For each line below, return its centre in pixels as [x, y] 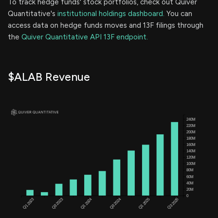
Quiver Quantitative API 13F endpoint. [85, 37]
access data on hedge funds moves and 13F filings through [106, 25]
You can [178, 13]
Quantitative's [33, 13]
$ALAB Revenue [49, 77]
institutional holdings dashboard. [111, 13]
